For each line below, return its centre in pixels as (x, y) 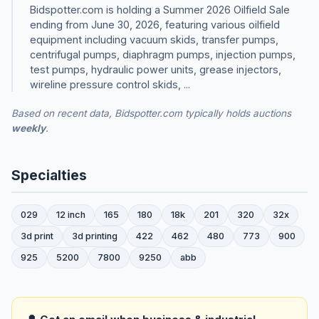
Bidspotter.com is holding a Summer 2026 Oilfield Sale (160, 9)
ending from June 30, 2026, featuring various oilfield (155, 24)
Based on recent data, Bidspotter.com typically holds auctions (151, 113)
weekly (28, 128)
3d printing (95, 236)
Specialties (49, 175)
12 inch (71, 214)
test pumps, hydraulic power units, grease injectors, (156, 69)
